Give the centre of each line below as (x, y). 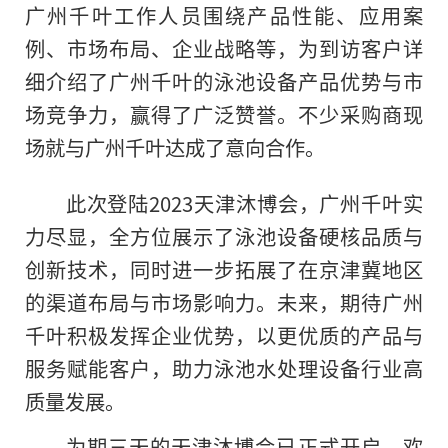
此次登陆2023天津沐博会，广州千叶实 (244, 203)
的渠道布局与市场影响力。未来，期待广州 (224, 302)
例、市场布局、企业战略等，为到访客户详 (224, 47)
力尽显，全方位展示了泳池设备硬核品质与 (224, 236)
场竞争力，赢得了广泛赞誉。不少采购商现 (224, 113)
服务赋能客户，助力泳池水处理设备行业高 (224, 368)
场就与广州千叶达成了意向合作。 (175, 146)
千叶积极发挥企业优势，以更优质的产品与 (224, 335)
